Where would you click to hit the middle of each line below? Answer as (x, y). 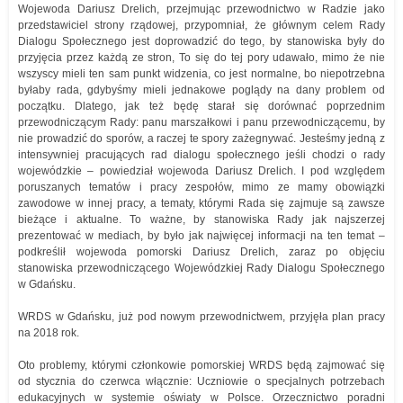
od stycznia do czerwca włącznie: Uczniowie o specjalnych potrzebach (201, 381)
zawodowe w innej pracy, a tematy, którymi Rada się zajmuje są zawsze (201, 203)
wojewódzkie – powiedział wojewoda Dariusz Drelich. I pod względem (201, 171)
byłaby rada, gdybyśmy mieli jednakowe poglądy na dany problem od (201, 90)
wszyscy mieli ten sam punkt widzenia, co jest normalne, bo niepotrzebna (201, 74)
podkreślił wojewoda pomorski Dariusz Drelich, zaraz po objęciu (201, 252)
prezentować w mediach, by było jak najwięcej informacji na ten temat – (201, 236)
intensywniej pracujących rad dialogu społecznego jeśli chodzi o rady (201, 155)
